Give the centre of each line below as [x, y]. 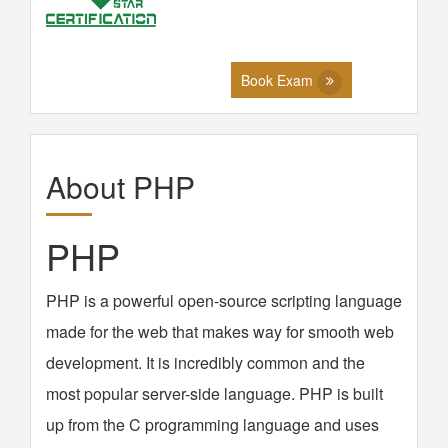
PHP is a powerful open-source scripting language [224, 300]
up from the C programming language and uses [212, 424]
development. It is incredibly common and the [205, 362]
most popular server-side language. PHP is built [214, 393]
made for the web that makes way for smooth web [220, 331]
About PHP [120, 186]
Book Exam [279, 80]
